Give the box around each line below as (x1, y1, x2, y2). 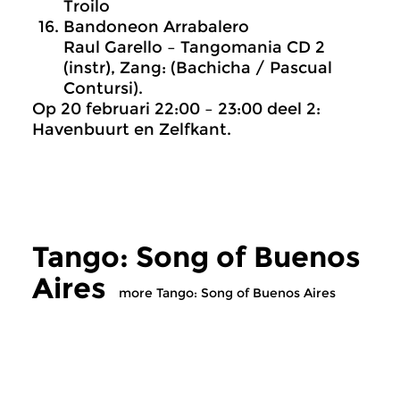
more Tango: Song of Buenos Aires (119, 285, 336, 301)
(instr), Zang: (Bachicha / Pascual (63, 58, 332, 78)
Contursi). (63, 79, 143, 98)
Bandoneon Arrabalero (63, 17, 249, 37)
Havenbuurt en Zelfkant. (32, 120, 231, 139)
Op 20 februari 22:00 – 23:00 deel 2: (32, 99, 321, 119)
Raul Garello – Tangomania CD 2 (63, 37, 325, 57)
